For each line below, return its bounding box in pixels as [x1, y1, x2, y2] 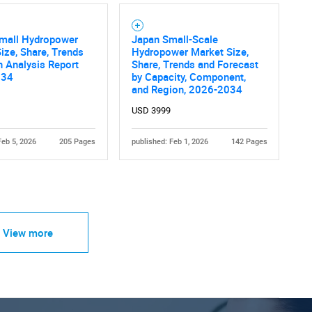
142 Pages [231, 137, 267, 147]
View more [2, 225, 53, 240]
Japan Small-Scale [131, 32, 218, 47]
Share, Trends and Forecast [131, 57, 258, 72]
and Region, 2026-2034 [131, 82, 242, 97]
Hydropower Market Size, [131, 45, 249, 59]
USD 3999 [131, 104, 171, 116]
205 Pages [58, 137, 95, 147]
